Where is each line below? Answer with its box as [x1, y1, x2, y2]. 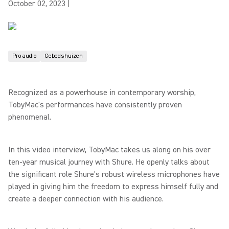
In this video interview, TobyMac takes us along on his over [8, 145, 211, 155]
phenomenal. [8, 112, 53, 122]
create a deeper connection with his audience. [8, 194, 164, 204]
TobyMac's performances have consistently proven [8, 100, 182, 110]
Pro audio [12, 52, 36, 60]
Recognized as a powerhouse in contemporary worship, [8, 87, 196, 98]
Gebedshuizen [44, 52, 83, 60]
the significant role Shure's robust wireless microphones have [8, 169, 220, 179]
